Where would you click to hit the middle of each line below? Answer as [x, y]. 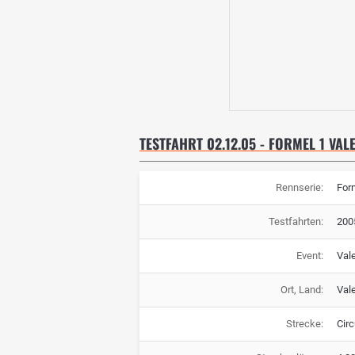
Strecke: [304, 324]
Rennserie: [299, 188]
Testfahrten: [296, 222]
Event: [309, 256]
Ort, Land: [302, 290]
